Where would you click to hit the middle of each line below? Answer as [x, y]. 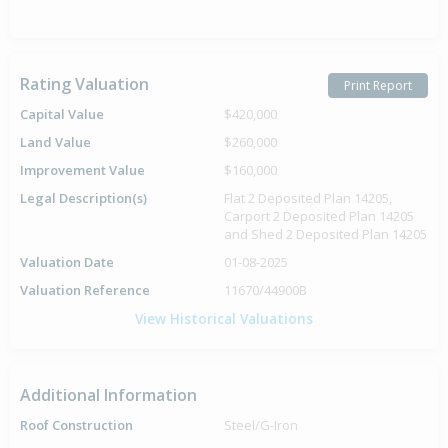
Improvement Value [82, 170]
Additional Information [108, 395]
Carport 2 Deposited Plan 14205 [319, 216]
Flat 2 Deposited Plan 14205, [308, 198]
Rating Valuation [84, 84]
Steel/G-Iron [261, 425]
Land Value [55, 142]
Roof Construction [76, 425]
